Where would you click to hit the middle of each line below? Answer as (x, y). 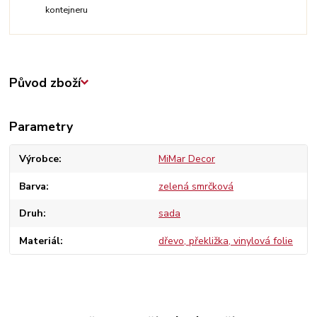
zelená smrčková (196, 186)
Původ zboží (45, 82)
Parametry (41, 127)
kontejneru (67, 10)
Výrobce (39, 159)
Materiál (40, 241)
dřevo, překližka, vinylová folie (225, 241)
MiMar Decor (186, 159)
